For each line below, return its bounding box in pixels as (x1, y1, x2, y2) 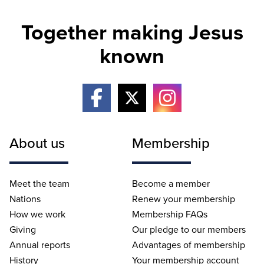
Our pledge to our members (132, 222, 246, 236)
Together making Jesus (21, 16, 243, 47)
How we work (9, 207, 65, 220)
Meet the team (9, 176, 70, 190)
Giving (9, 222, 36, 236)
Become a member (132, 176, 210, 190)
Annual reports (9, 237, 70, 251)
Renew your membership (132, 192, 235, 205)
